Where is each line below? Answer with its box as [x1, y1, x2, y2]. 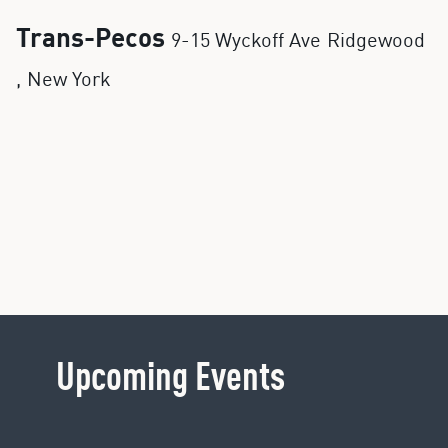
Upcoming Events [56, 358, 285, 399]
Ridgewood [327, 31, 425, 52]
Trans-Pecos [16, 26, 165, 53]
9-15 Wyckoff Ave [171, 31, 321, 52]
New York [27, 70, 111, 91]
